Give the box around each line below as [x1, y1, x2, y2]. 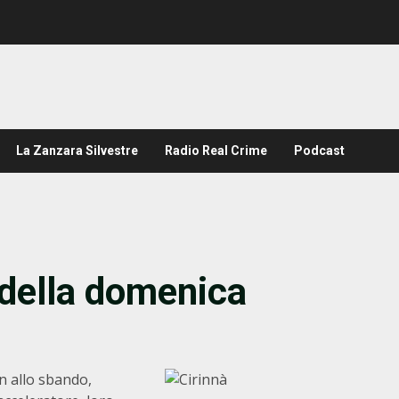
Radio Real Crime [165, 143, 267, 158]
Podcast [294, 143, 345, 158]
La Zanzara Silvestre [16, 143, 138, 158]
